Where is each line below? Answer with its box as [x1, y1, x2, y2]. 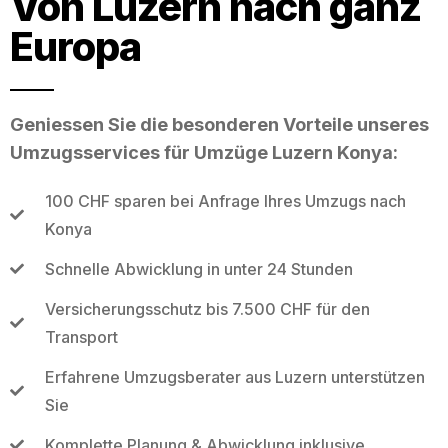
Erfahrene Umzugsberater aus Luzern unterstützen [44, 366, 425, 387]
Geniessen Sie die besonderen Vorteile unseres [10, 113, 429, 135]
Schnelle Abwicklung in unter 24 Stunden [44, 258, 353, 279]
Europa [10, 21, 141, 71]
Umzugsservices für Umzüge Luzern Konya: [10, 141, 398, 163]
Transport [44, 326, 118, 347]
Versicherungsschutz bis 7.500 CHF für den [44, 298, 370, 319]
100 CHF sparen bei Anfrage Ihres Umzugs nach [44, 190, 406, 211]
